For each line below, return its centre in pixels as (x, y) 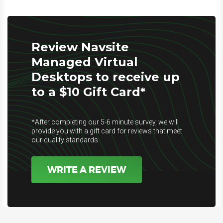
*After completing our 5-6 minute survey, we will (105, 122)
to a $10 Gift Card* (88, 92)
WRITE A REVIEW (87, 170)
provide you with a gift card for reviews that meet (107, 131)
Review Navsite (80, 47)
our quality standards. (65, 140)
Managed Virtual (85, 62)
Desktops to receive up (106, 77)
